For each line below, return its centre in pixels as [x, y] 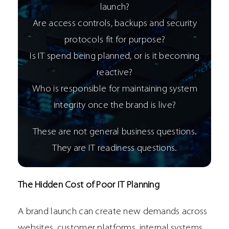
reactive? [115, 73]
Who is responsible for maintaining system [115, 89]
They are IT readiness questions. [115, 149]
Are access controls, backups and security [115, 24]
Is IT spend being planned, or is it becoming [115, 57]
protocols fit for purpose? [115, 40]
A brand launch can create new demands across [113, 212]
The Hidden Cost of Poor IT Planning [89, 186]
